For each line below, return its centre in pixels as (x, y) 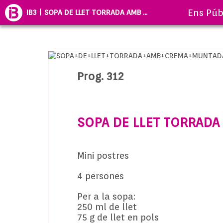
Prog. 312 (100, 76)
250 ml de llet (107, 207)
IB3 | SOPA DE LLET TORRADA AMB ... (87, 12)
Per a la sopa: (106, 196)
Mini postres (103, 156)
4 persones (100, 176)
